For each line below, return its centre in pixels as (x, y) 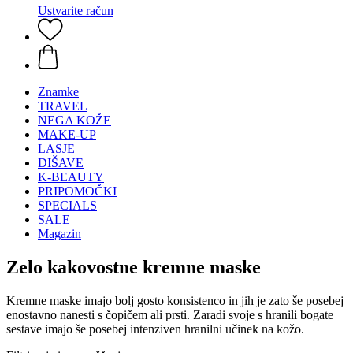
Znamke (58, 92)
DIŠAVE (61, 163)
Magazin (59, 234)
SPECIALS (67, 205)
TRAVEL (63, 106)
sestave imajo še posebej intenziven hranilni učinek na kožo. (155, 329)
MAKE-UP (67, 134)
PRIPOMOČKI (77, 191)
